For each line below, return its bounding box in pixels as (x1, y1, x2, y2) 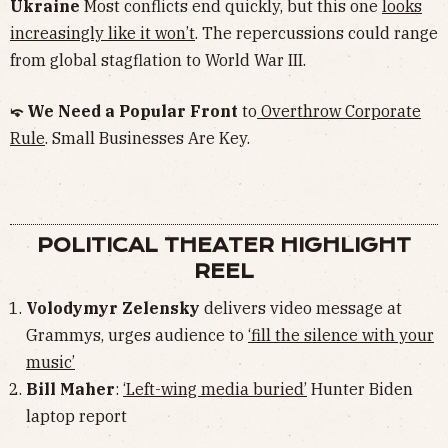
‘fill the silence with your (248, 324, 434, 345)
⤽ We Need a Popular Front (10, 100, 238, 121)
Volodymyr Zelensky (26, 297, 200, 318)
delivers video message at (200, 297, 402, 318)
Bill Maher (26, 378, 115, 399)
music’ (26, 351, 75, 372)
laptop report (26, 405, 127, 426)
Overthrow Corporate (257, 100, 421, 121)
